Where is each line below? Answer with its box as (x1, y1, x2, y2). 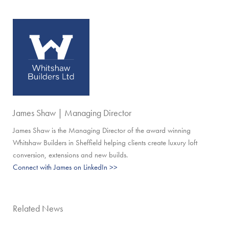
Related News (13, 202, 63, 215)
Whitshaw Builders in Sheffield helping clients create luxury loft (13, 138, 197, 148)
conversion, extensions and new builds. (13, 150, 128, 161)
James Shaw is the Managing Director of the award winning (13, 125, 191, 136)
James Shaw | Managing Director (13, 107, 131, 119)
